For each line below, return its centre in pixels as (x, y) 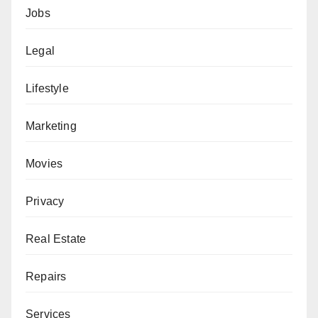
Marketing (51, 126)
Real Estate (56, 238)
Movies (44, 163)
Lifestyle (47, 88)
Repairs (46, 276)
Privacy (45, 201)
